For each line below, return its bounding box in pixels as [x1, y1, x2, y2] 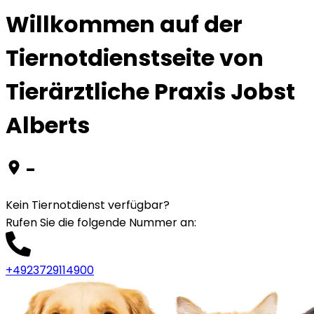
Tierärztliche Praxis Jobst [6, 76, 295, 108]
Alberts [6, 109, 90, 142]
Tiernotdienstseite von [6, 42, 264, 74]
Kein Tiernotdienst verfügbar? [6, 196, 170, 213]
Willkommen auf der [6, 8, 243, 41]
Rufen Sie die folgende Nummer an [6, 214, 194, 231]
